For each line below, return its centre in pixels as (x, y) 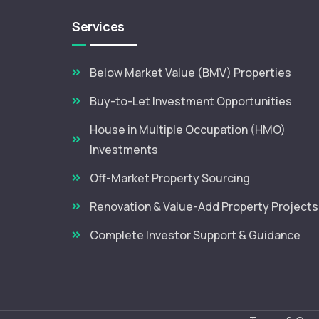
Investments (124, 150)
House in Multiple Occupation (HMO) (188, 130)
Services (98, 26)
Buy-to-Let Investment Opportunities (191, 101)
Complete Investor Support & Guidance (195, 235)
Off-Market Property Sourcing (170, 178)
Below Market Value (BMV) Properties (191, 73)
